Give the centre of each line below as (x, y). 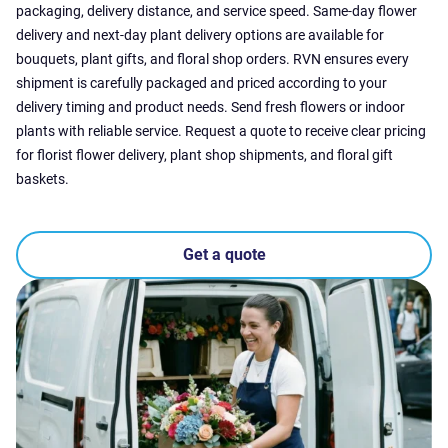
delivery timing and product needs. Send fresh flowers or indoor (210, 107)
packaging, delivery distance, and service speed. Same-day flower (216, 11)
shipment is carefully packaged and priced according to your (201, 83)
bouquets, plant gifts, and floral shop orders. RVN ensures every (212, 59)
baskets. (42, 179)
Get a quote (224, 254)
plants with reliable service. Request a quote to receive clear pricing (221, 131)
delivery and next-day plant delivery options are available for (200, 35)
